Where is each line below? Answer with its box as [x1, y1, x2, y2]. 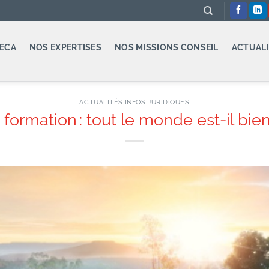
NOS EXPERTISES [29, 41, 101, 52]
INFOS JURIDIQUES [124, 98, 190, 106]
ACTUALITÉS [79, 98, 124, 106]
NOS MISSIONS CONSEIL [114, 41, 219, 52]
